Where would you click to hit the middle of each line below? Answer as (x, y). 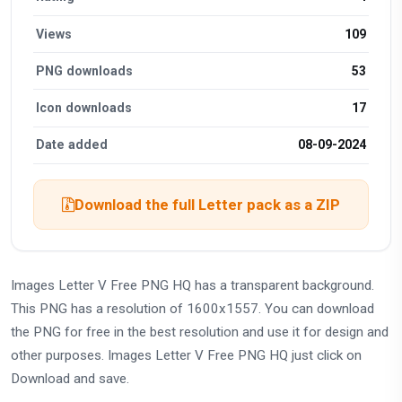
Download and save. (70, 379)
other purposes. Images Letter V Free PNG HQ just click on (186, 356)
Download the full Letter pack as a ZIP (207, 204)
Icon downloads (84, 108)
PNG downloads (85, 70)
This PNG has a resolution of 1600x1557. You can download (192, 309)
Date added (72, 145)
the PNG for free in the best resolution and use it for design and (200, 332)
